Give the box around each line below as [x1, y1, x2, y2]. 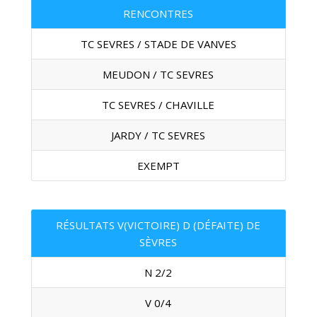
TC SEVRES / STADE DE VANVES [80, 37, 236, 51]
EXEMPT [137, 158, 180, 173]
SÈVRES [139, 235, 178, 249]
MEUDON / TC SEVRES [103, 67, 214, 81]
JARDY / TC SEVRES [111, 128, 206, 142]
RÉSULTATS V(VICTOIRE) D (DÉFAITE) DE [56, 218, 261, 232]
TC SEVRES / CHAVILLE [102, 98, 215, 112]
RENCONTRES [123, 6, 194, 21]
